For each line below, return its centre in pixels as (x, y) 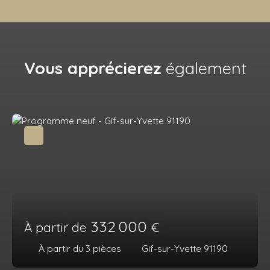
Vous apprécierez (93, 68)
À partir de (55, 227)
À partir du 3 (66, 248)
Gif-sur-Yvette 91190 (185, 248)
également (204, 68)
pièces (107, 248)
